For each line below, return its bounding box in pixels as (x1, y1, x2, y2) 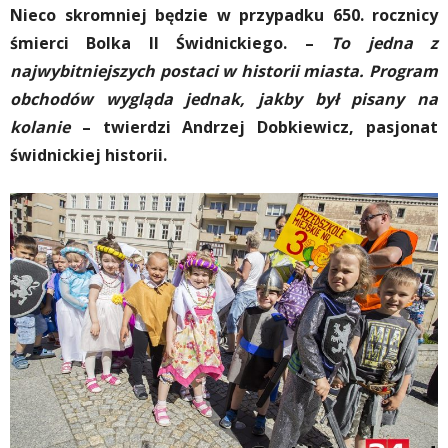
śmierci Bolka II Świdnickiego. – (10, 32, 332, 54)
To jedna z (331, 32, 439, 54)
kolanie (10, 116, 70, 138)
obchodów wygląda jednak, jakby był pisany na (10, 88, 438, 110)
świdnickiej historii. (10, 144, 167, 166)
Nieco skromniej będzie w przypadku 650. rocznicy (10, 4, 438, 26)
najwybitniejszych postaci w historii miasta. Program (10, 60, 438, 82)
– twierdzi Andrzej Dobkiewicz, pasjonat (70, 116, 438, 138)
